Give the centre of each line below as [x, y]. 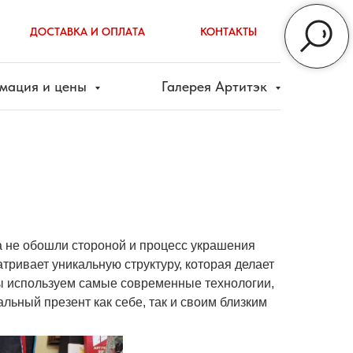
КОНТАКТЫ [229, 31]
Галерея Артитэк [216, 86]
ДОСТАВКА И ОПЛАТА [87, 31]
